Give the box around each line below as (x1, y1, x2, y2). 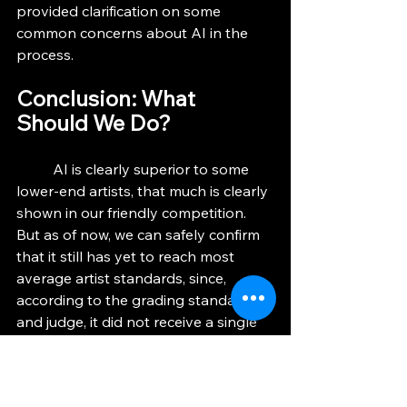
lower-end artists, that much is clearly (16, 182, 272, 201)
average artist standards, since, (16, 269, 230, 288)
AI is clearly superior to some (16, 160, 53, 179)
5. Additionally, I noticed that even (16, 334, 253, 353)
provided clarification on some (16, 2, 224, 21)
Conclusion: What (16, 84, 200, 113)
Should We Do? (16, 109, 171, 137)
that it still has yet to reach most (16, 247, 238, 266)
